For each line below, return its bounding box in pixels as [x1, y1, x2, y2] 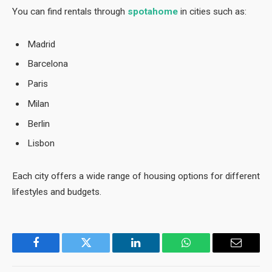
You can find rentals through [12, 5, 127, 17]
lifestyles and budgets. [12, 186, 101, 197]
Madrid [27, 38, 55, 50]
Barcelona [27, 58, 68, 70]
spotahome [127, 5, 178, 17]
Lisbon [27, 138, 55, 149]
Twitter [85, 246, 117, 257]
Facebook [35, 246, 78, 257]
